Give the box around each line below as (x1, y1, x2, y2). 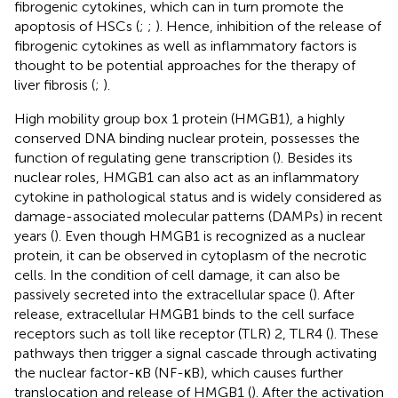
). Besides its (276, 148, 353, 166)
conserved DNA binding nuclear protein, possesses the (14, 129, 360, 147)
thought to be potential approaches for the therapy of (14, 56, 355, 74)
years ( (14, 227, 54, 244)
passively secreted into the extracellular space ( (14, 285, 313, 303)
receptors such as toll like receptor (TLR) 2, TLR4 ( (14, 324, 330, 342)
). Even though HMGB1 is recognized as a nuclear (54, 227, 365, 244)
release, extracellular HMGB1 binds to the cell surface (14, 305, 354, 322)
